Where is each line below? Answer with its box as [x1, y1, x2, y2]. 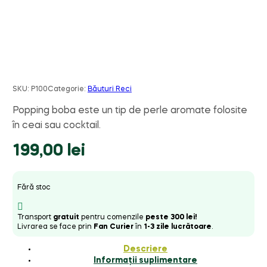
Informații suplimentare [94, 256, 197, 265]
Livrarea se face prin [17, 223, 94, 231]
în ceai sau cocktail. [12, 120, 101, 131]
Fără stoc [17, 184, 51, 191]
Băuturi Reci [87, 85, 132, 93]
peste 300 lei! [145, 213, 197, 221]
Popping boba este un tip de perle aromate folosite [12, 105, 247, 116]
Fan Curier [93, 223, 133, 231]
